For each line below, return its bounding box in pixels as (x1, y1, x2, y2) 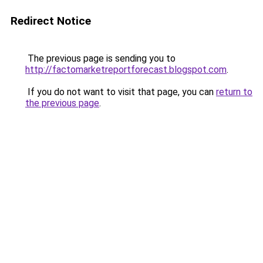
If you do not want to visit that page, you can (25, 86, 216, 97)
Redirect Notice (11, 14, 91, 28)
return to (216, 86, 252, 97)
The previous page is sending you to (25, 53, 176, 64)
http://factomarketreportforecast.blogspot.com (25, 64, 227, 75)
